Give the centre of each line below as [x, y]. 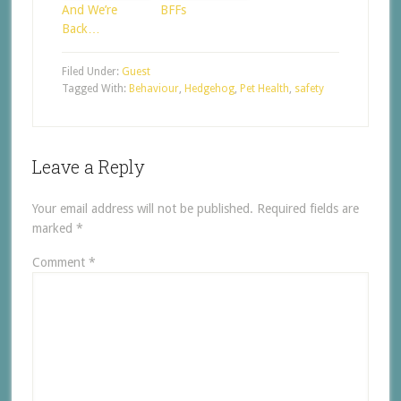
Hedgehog [209, 89]
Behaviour [154, 89]
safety [309, 89]
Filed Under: [91, 72]
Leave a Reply [88, 167]
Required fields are [307, 209]
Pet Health [264, 89]
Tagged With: [95, 89]
